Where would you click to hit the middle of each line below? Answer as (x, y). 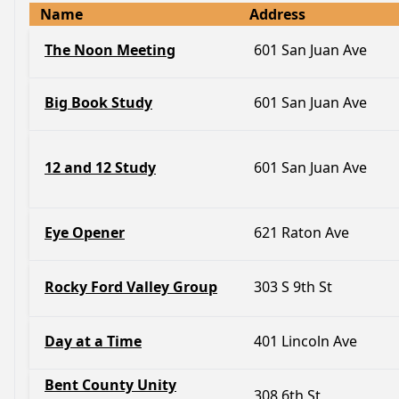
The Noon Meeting (110, 50)
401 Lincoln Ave (305, 341)
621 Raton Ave (301, 232)
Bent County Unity (110, 385)
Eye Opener (85, 232)
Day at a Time (93, 341)
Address (277, 14)
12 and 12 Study (100, 167)
